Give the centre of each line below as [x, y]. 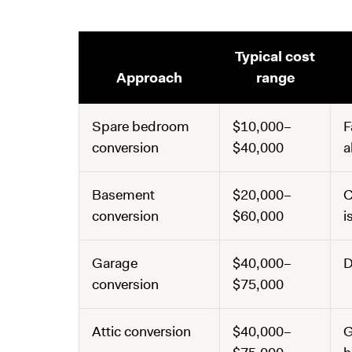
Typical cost [275, 57]
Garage [115, 263]
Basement [123, 195]
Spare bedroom [141, 126]
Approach [149, 78]
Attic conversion [141, 332]
